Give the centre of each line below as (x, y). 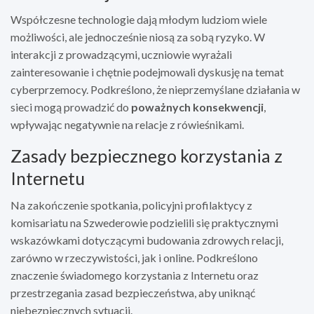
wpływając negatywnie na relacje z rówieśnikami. (127, 124)
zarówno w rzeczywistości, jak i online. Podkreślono (134, 257)
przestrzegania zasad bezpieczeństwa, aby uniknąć (133, 292)
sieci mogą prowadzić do (71, 107)
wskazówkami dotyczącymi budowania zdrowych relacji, (147, 240)
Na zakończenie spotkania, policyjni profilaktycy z (131, 205)
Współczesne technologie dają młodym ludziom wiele (139, 19)
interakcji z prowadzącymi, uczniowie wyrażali (121, 54)
